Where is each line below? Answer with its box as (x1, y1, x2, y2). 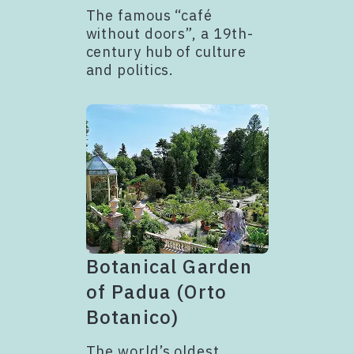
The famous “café (85, 6, 213, 24)
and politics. (85, 60, 175, 79)
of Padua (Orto (85, 278, 228, 304)
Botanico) (85, 303, 179, 330)
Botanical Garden (85, 253, 253, 279)
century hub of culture (85, 42, 247, 61)
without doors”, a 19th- (85, 24, 254, 43)
